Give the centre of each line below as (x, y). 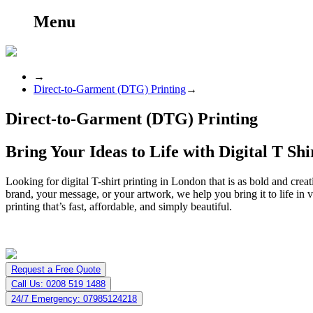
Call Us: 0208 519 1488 (58, 284)
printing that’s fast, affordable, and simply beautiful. (119, 206)
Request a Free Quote (56, 269)
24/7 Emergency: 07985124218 (74, 298)
